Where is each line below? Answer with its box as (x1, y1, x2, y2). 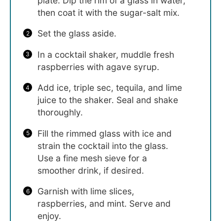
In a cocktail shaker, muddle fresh (37, 49, 174, 60)
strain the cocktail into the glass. (37, 140, 168, 151)
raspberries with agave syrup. (37, 61, 159, 72)
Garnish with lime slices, (37, 186, 134, 197)
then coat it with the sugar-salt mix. (37, 7, 180, 18)
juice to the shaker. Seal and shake (37, 95, 178, 106)
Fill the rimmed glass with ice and (37, 128, 172, 139)
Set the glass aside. (37, 28, 116, 39)
